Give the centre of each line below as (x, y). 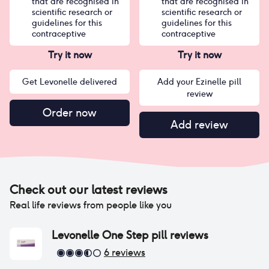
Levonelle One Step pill (109, 235)
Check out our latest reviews (89, 190)
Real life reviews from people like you (91, 205)
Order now (70, 113)
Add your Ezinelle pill (199, 82)
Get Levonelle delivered (70, 82)
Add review (199, 125)
